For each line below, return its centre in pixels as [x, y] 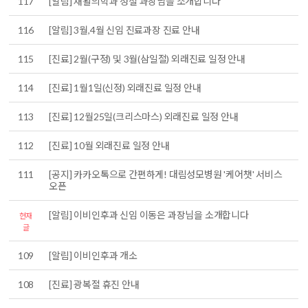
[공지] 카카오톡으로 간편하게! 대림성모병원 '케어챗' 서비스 [166, 175]
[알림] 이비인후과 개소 [93, 256]
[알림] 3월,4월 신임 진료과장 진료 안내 [124, 30]
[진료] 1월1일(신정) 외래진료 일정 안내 [125, 88]
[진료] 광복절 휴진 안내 [94, 285]
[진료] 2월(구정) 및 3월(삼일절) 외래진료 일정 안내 [147, 59]
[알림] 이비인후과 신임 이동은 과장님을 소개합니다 [149, 215]
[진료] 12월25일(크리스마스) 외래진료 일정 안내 [144, 117]
